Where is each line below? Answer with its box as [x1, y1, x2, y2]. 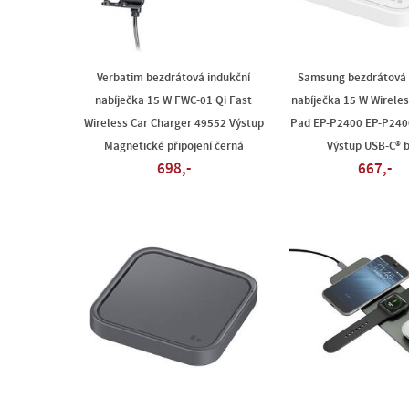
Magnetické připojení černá [103, 140, 244, 152]
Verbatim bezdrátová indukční [97, 71, 250, 84]
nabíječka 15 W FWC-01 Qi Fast [95, 94, 252, 107]
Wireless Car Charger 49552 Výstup [83, 117, 264, 130]
